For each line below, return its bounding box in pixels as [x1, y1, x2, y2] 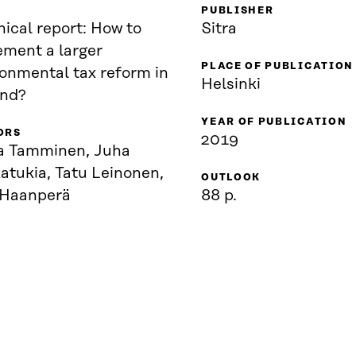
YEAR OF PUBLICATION [201, 117, 347, 127]
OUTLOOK [201, 172, 261, 183]
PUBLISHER [201, 6, 274, 16]
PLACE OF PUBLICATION [201, 61, 354, 72]
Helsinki [201, 76, 261, 93]
